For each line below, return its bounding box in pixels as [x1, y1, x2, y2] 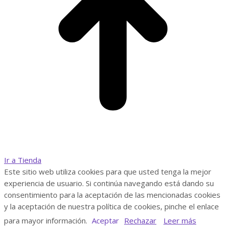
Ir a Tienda [4, 154, 41, 165]
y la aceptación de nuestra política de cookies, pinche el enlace [4, 201, 219, 211]
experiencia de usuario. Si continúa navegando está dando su [4, 178, 214, 188]
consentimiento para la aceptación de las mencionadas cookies [4, 189, 220, 200]
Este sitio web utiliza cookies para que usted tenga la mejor [4, 166, 211, 177]
